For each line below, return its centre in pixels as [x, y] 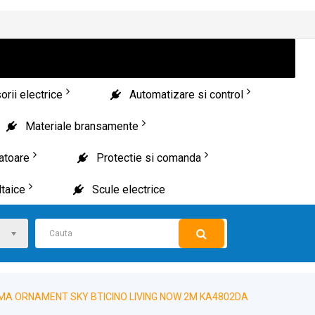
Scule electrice [128, 189]
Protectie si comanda [148, 158]
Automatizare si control [186, 95]
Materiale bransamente [82, 126]
